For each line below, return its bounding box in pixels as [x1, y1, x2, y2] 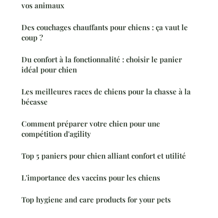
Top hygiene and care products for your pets [21, 195, 171, 205]
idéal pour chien [21, 65, 77, 75]
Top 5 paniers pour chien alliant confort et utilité [21, 151, 186, 161]
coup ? [21, 33, 43, 43]
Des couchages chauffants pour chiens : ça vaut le [21, 22, 188, 33]
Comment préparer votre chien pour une [21, 119, 160, 129]
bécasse [21, 97, 48, 107]
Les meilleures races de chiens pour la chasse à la [21, 87, 191, 97]
